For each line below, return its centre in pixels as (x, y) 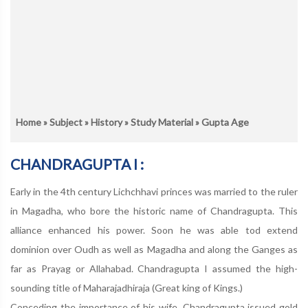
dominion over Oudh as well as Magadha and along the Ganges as (154, 249)
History (107, 122)
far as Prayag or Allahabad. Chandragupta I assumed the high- (154, 268)
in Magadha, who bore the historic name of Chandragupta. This (154, 211)
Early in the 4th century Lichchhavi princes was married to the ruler (154, 191)
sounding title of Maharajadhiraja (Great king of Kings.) (126, 288)
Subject (66, 122)
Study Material (162, 122)
